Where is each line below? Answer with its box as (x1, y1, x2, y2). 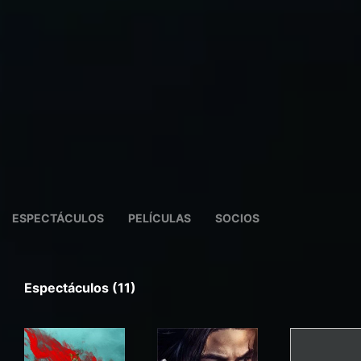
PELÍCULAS (128, 210, 191, 225)
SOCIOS (215, 210, 259, 225)
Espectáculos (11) (24, 279, 136, 296)
